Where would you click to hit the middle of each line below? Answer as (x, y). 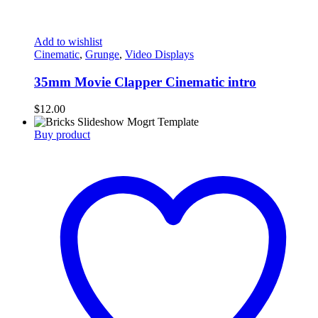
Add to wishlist (68, 42)
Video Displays (159, 54)
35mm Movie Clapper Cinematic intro (145, 82)
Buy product (62, 135)
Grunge (102, 54)
